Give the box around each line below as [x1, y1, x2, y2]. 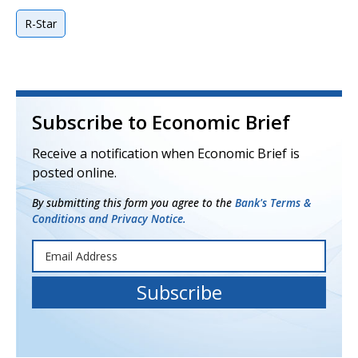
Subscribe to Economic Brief [32, 109, 290, 135]
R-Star [25, 16, 57, 31]
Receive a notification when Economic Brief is [32, 145, 300, 162]
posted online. [32, 164, 117, 181]
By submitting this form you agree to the [32, 195, 235, 210]
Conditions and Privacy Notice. [32, 211, 186, 226]
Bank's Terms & [235, 195, 311, 210]
